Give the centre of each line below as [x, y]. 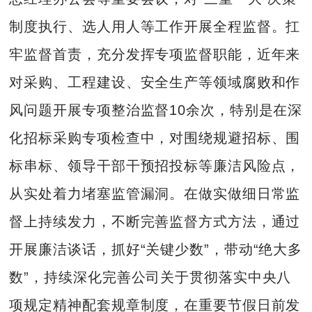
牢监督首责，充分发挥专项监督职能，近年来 [155, 55]
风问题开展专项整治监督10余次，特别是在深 [156, 110]
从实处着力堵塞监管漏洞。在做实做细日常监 [155, 194]
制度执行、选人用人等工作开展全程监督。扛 [155, 27]
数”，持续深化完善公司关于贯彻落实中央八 [150, 278]
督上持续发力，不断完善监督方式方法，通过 [155, 222]
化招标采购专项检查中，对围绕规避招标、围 [155, 138]
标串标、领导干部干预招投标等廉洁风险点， [155, 166]
